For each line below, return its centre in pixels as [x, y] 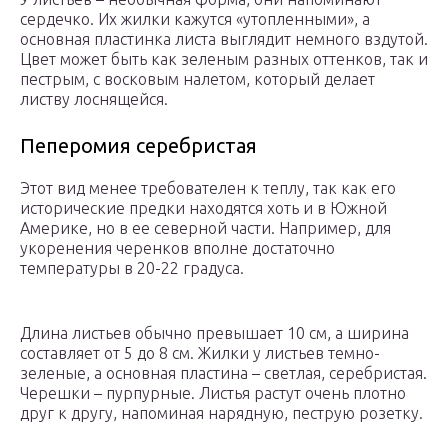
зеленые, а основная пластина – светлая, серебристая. [223, 373]
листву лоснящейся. [94, 99]
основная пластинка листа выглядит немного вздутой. [224, 39]
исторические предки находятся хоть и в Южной [203, 208]
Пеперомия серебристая [138, 146]
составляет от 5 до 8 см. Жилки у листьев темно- [200, 353]
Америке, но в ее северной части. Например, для [205, 228]
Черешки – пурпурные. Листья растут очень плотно [213, 393]
